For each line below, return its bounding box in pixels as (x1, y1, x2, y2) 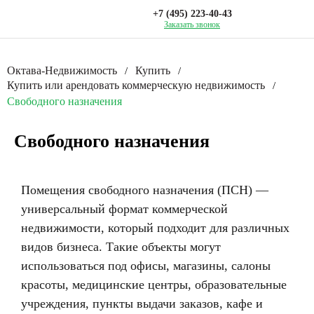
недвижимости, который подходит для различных (21, 221, 289, 235)
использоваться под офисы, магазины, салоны (21, 259, 271, 273)
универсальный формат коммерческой (21, 202, 228, 216)
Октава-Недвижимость (7, 64, 117, 77)
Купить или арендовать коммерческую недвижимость (7, 79, 265, 92)
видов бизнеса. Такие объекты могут (21, 240, 221, 254)
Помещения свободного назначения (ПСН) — (21, 183, 268, 197)
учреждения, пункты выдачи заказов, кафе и (21, 296, 263, 310)
